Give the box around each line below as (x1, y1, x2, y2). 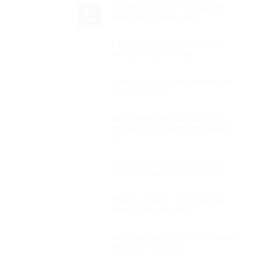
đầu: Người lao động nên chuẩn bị (111, 123, 233, 133)
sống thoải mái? (111, 86, 170, 96)
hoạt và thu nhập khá (111, 204, 189, 214)
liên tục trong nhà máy (111, 49, 194, 59)
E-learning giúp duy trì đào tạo (111, 39, 222, 49)
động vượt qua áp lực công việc (111, 167, 225, 177)
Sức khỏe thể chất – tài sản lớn (111, 2, 225, 12)
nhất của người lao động (111, 12, 200, 22)
